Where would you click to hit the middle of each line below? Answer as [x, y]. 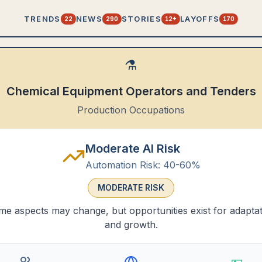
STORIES [142, 18]
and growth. [131, 225]
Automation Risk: [123, 165]
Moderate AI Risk [132, 149]
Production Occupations [131, 110]
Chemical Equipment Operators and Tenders [131, 91]
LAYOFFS [200, 18]
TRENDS [42, 18]
